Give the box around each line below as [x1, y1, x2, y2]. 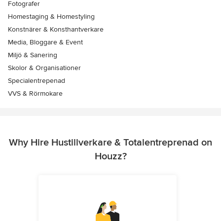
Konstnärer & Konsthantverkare [8, 25, 104, 34]
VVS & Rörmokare [8, 89, 63, 98]
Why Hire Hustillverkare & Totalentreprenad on [9, 136, 212, 148]
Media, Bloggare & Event [8, 37, 83, 46]
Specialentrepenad [8, 76, 65, 85]
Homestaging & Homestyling [8, 12, 95, 21]
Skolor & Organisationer [8, 63, 81, 72]
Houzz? [94, 150, 127, 162]
